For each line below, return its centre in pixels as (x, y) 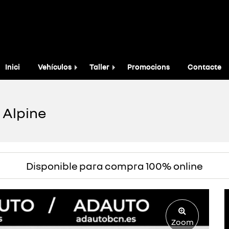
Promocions (148, 67)
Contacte (204, 67)
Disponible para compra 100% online (114, 166)
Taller (99, 67)
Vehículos (55, 67)
